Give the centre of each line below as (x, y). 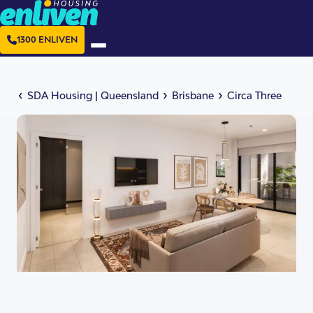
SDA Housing (60, 96)
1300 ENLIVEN (47, 40)
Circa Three (254, 96)
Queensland (130, 96)
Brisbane (193, 96)
